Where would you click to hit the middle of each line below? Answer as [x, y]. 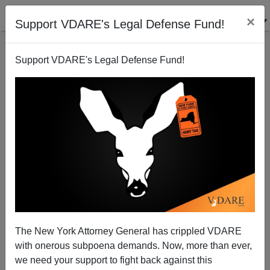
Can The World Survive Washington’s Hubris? [135, 121]
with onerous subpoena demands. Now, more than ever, [133, 245]
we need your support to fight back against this [114, 260]
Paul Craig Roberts [135, 206]
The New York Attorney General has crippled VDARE [128, 231]
